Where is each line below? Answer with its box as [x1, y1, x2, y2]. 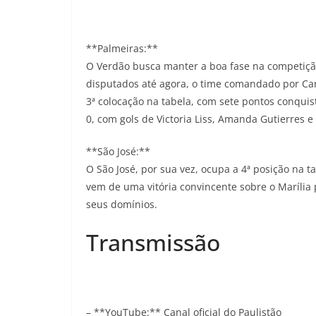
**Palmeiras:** [86, 42, 158, 55]
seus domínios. [86, 197, 157, 211]
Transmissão [86, 227, 220, 257]
